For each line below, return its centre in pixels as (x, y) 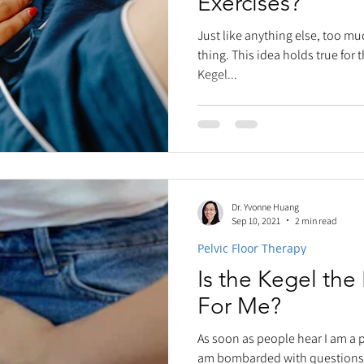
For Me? (239, 305)
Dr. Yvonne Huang (265, 206)
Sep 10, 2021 (256, 220)
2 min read (316, 220)
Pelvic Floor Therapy (252, 248)
